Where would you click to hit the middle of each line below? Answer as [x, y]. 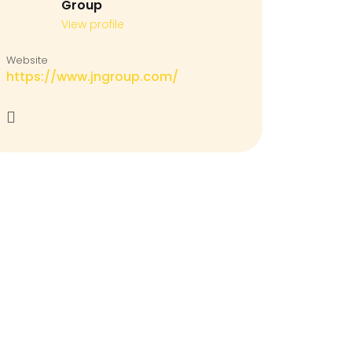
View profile [93, 24]
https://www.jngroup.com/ [92, 77]
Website [27, 60]
